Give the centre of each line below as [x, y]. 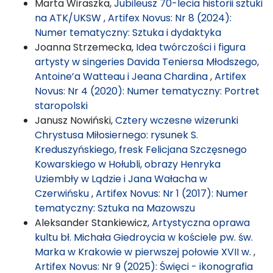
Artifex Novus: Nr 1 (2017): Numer [172, 193]
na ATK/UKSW [69, 18]
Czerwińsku [63, 193]
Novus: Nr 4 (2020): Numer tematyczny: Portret [147, 91]
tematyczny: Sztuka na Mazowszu [115, 208]
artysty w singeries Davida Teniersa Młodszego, [147, 62]
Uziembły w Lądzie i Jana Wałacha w [121, 179]
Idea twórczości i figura [191, 47]
